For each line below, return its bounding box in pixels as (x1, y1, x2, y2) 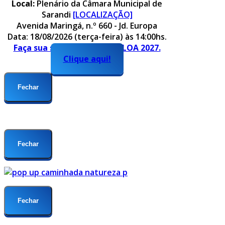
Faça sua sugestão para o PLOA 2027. (13, 42, 161, 54)
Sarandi (41, 9, 73, 21)
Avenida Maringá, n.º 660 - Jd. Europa (17, 20, 157, 32)
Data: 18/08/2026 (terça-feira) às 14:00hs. (7, 31, 167, 43)
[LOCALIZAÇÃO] (72, 9, 133, 21)
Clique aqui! (63, 53, 111, 65)
